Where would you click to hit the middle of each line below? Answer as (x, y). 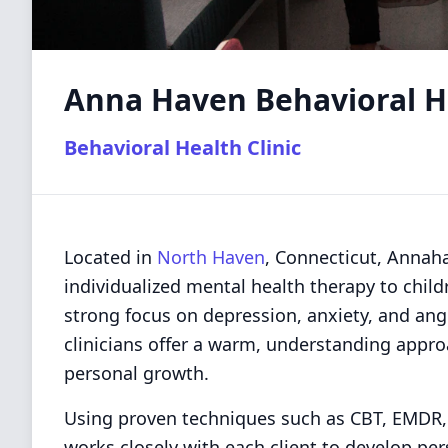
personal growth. (136, 373)
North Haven (211, 257)
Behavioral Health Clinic (182, 147)
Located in (110, 257)
